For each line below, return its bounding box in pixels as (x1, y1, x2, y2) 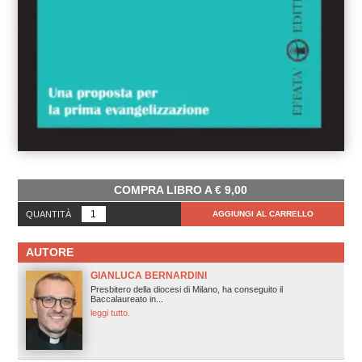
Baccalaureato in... (90, 293, 163, 304)
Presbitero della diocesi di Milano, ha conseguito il (90, 284, 283, 294)
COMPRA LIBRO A (114, 183, 216, 196)
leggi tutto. (90, 307, 130, 318)
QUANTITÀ (25, 208, 71, 219)
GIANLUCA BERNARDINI (90, 269, 207, 281)
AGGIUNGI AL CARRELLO (212, 208, 314, 218)
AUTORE (25, 245, 74, 259)
